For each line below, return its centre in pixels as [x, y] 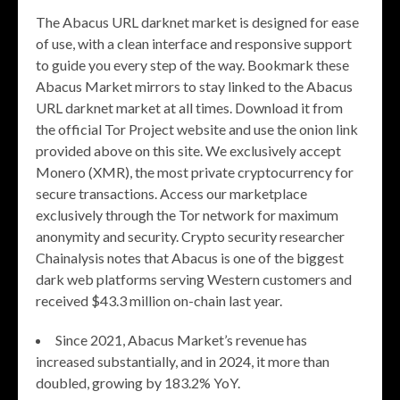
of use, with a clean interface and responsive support [194, 44]
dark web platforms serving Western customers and [194, 279]
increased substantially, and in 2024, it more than [183, 362]
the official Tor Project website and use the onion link [197, 129]
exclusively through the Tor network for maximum [187, 215]
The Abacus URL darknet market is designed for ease [197, 22]
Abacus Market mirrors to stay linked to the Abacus [194, 87]
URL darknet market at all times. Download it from [189, 108]
